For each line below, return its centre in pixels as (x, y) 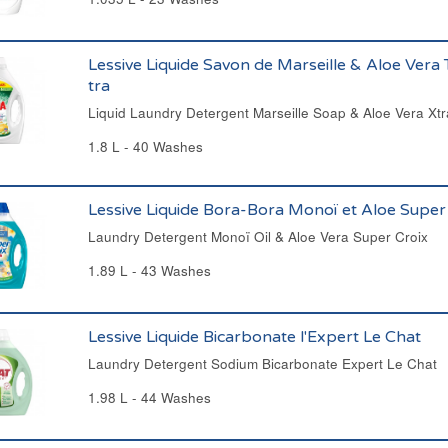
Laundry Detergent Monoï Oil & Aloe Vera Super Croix (257, 236)
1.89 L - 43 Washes (149, 270)
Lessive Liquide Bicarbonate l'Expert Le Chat (254, 337)
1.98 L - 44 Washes (149, 397)
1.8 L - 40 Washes (145, 146)
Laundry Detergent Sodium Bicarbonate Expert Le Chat (262, 363)
